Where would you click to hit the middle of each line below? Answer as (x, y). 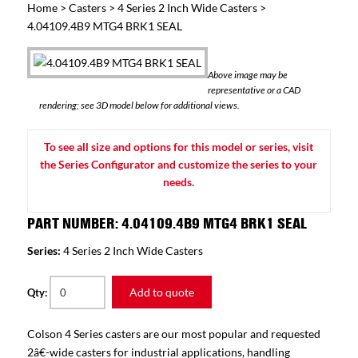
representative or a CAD (254, 90)
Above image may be (247, 75)
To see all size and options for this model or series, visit (179, 147)
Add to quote (161, 292)
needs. (179, 182)
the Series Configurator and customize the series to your (179, 164)
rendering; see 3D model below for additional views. (139, 105)
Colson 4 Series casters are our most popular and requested (173, 334)
